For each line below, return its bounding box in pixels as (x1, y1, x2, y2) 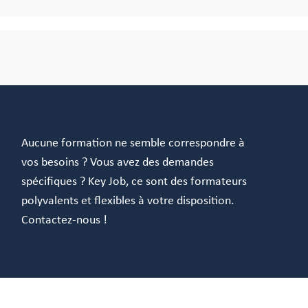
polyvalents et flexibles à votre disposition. (21, 195, 235, 207)
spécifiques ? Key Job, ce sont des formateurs (21, 175, 247, 188)
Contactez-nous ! (21, 214, 108, 226)
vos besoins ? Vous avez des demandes (21, 156, 214, 168)
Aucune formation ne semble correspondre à (21, 137, 245, 149)
